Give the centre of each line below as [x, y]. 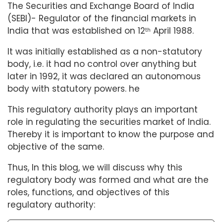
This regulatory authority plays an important [103, 109]
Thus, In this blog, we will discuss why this [95, 167]
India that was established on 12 [76, 30]
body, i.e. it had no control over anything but [102, 64]
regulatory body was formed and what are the [108, 180]
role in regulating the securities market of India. [109, 122]
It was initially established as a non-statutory [105, 51]
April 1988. [172, 30]
